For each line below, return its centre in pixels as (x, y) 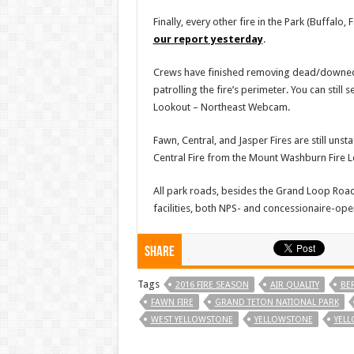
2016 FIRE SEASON (212, 284)
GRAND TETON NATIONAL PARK (277, 302)
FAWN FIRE (172, 302)
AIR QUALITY (294, 284)
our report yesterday (208, 39)
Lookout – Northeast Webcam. (221, 107)
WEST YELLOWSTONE (192, 319)
